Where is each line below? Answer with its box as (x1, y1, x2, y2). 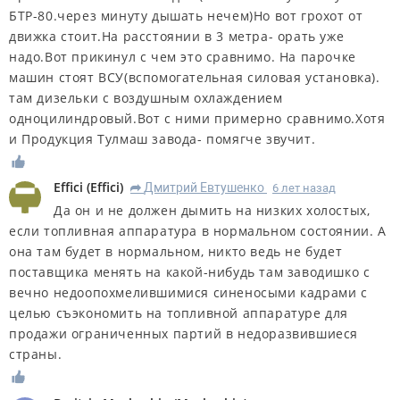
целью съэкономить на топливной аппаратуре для (9, 304, 349, 322)
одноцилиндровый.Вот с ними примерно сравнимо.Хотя (9, 109, 386, 127)
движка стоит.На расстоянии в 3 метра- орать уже (9, 27, 345, 45)
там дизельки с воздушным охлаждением (9, 88, 283, 106)
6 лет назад (272, 181, 336, 196)
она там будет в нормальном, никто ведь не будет (9, 243, 343, 261)
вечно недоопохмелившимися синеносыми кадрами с (9, 284, 368, 302)
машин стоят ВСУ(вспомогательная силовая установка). (9, 68, 380, 86)
